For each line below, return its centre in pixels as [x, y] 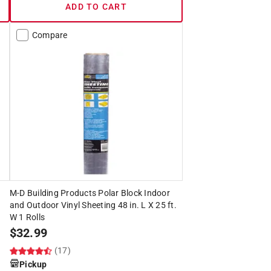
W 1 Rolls [27, 217]
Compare [50, 35]
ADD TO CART [96, 6]
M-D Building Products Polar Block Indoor [90, 193]
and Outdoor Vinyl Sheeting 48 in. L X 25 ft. [93, 205]
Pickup [33, 264]
